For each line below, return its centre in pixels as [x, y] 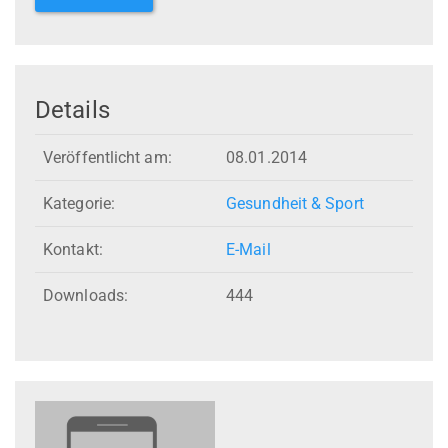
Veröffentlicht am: [107, 158]
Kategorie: [79, 204]
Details [72, 109]
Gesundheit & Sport [295, 204]
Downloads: [85, 296]
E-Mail [248, 250]
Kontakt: [73, 250]
